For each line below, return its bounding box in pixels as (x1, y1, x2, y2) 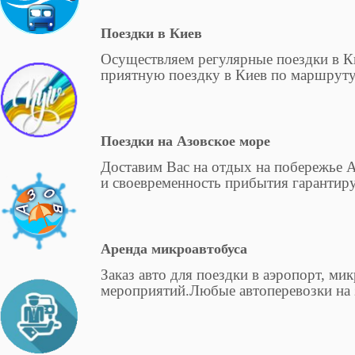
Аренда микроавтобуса (101, 241, 248, 258)
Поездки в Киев (101, 25, 203, 42)
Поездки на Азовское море (101, 133, 271, 150)
